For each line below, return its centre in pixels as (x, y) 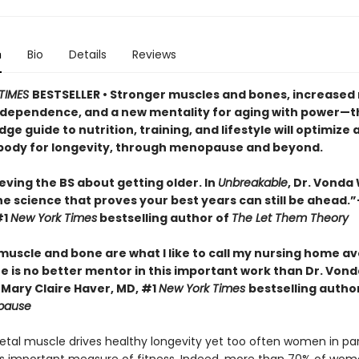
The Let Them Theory (290, 218)
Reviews (154, 54)
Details (87, 54)
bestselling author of (164, 218)
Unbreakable (252, 183)
